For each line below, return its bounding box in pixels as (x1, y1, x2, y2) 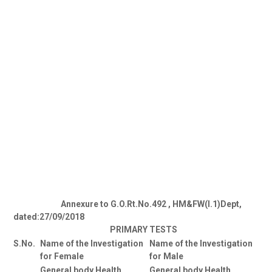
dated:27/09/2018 (13, 212, 84, 222)
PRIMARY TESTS (15, 225, 177, 235)
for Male (149, 251, 183, 262)
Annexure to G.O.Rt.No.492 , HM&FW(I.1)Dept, (13, 199, 242, 209)
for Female (40, 251, 84, 262)
